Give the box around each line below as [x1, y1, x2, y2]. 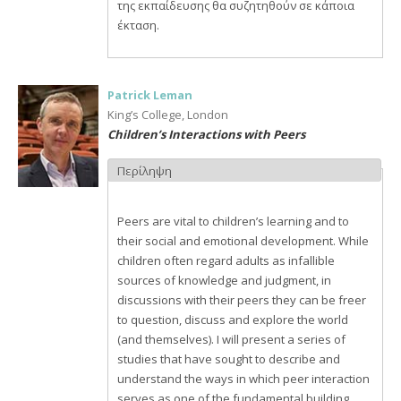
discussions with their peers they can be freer [117, 292, 366, 308]
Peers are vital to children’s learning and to [117, 213, 349, 229]
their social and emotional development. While [117, 233, 369, 249]
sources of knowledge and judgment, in [117, 272, 331, 288]
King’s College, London [107, 107, 228, 123]
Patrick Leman [107, 87, 192, 103]
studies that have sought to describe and [117, 351, 340, 367]
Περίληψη [117, 163, 172, 179]
